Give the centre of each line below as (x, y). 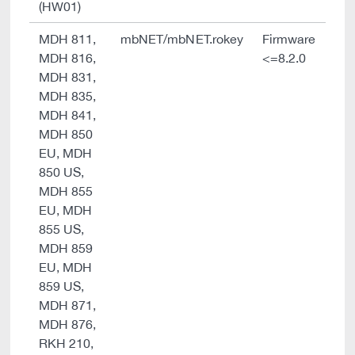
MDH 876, (68, 324)
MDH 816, (68, 58)
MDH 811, (68, 39)
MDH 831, (68, 77)
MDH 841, (68, 115)
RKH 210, (67, 343)
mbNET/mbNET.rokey (182, 39)
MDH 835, (68, 96)
